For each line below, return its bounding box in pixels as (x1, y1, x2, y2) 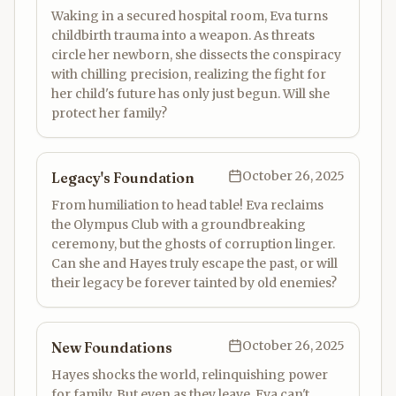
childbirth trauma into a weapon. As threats (51, 27, 315, 43)
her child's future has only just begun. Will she (51, 86, 330, 102)
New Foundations (51, 339, 172, 356)
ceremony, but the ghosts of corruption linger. (51, 236, 335, 252)
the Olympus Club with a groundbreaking (51, 217, 306, 232)
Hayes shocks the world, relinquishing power (51, 367, 328, 383)
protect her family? (51, 105, 167, 121)
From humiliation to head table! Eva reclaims (51, 197, 324, 213)
